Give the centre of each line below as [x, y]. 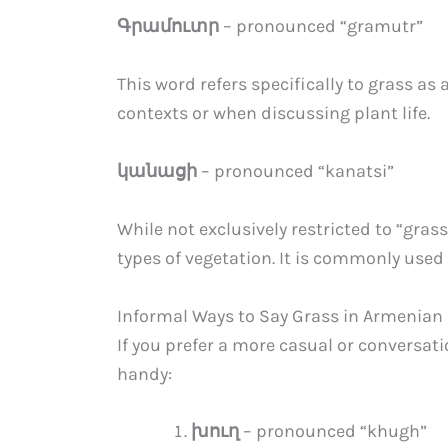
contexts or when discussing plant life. [273, 113]
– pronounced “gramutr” [321, 26]
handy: [144, 373]
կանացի [157, 170]
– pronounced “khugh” [333, 431]
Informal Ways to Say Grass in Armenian [280, 315]
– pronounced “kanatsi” [295, 170]
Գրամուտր [168, 26]
